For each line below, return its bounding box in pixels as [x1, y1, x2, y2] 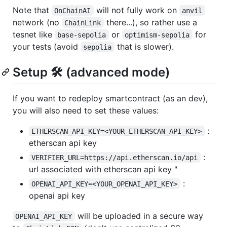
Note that [13, 5, 52, 15]
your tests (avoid [13, 41, 81, 52]
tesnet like [13, 29, 55, 40]
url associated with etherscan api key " [29, 164, 177, 174]
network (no [13, 17, 62, 27]
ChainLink [64, 18, 101, 27]
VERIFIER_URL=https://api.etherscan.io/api [31, 153, 198, 162]
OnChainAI [54, 6, 91, 15]
